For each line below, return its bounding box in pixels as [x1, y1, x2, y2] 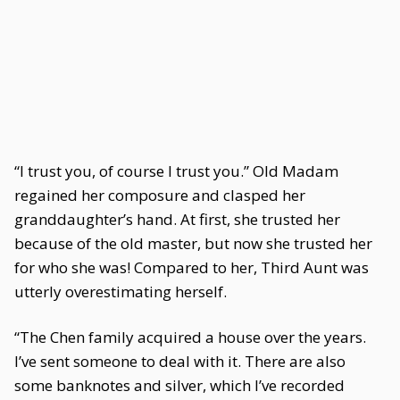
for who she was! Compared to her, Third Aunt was [14, 257, 369, 278]
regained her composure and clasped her [14, 185, 305, 205]
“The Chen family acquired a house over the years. [14, 327, 366, 347]
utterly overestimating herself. [14, 281, 227, 302]
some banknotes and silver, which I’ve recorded [14, 375, 345, 396]
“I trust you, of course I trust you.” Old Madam [14, 161, 338, 181]
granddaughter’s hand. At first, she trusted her [14, 209, 340, 229]
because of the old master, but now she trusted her [14, 233, 372, 254]
